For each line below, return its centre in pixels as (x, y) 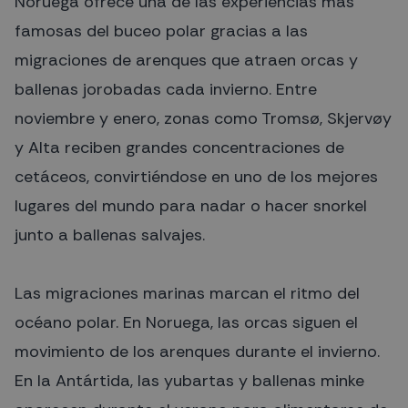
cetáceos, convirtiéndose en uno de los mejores (196, 176)
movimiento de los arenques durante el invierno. (197, 351)
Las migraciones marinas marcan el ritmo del (187, 293)
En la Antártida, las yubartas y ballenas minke (189, 380)
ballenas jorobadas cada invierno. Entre (166, 89)
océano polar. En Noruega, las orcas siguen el (186, 322)
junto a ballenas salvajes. (110, 235)
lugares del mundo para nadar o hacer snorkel (191, 205)
